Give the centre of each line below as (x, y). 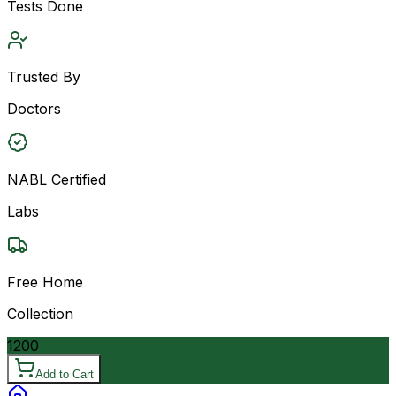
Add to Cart (65, 374)
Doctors (34, 108)
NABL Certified (57, 179)
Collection (40, 313)
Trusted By (44, 76)
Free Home (45, 282)
